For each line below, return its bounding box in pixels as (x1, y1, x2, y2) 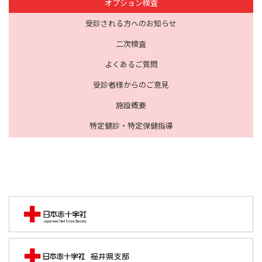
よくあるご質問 (104, 60, 158, 69)
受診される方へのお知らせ (85, 19, 177, 28)
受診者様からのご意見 (93, 80, 169, 89)
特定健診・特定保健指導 (89, 121, 173, 130)
